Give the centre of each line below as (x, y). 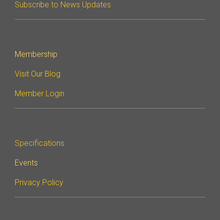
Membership (36, 55)
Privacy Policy (39, 183)
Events (26, 163)
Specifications (40, 143)
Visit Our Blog (38, 74)
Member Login (40, 94)
